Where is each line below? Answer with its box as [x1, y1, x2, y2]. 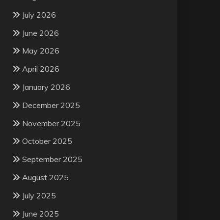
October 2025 [22, 136, 72, 146]
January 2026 [22, 82, 70, 92]
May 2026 [22, 46, 59, 56]
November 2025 [22, 118, 81, 128]
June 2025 [22, 208, 59, 219]
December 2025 [22, 100, 80, 110]
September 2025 [22, 154, 82, 165]
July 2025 [22, 190, 56, 200]
